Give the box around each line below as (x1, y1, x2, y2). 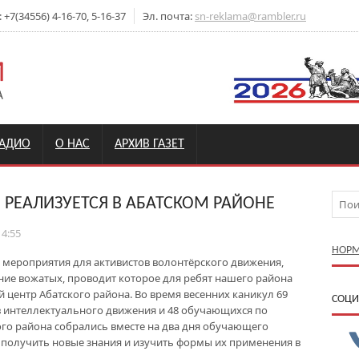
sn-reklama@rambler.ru (195, 9, 306, 23)
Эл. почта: (143, 9, 195, 23)
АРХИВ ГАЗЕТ (115, 138, 184, 151)
